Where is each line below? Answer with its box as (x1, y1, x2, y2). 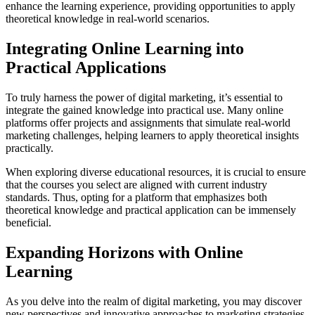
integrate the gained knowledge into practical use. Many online (6, 103, 283, 116)
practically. (6, 141, 53, 154)
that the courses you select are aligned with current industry (6, 178, 267, 191)
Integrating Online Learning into (6, 39, 244, 58)
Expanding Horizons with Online (6, 243, 243, 262)
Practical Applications (6, 58, 166, 77)
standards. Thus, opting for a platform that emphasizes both (6, 191, 267, 203)
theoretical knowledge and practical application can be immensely (6, 203, 296, 216)
